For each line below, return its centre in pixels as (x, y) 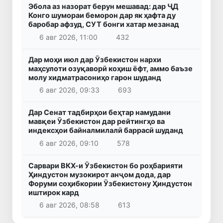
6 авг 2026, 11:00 (68, 37)
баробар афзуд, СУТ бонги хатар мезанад (104, 24)
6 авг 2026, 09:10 (69, 143)
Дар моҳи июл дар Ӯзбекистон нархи (95, 59)
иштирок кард (54, 192)
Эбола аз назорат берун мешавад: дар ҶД (103, 6)
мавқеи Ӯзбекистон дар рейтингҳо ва (97, 121)
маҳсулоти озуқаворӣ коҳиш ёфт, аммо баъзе (111, 68)
